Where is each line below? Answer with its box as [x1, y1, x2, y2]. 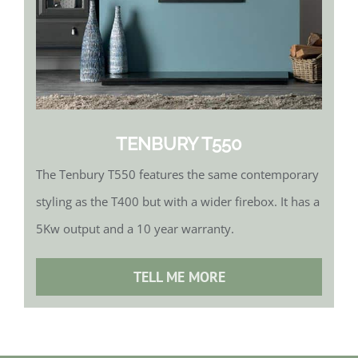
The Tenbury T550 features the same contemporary [36, 166, 319, 183]
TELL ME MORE [133, 268, 225, 287]
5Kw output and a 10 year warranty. [36, 221, 234, 237]
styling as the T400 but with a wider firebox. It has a [36, 193, 320, 210]
